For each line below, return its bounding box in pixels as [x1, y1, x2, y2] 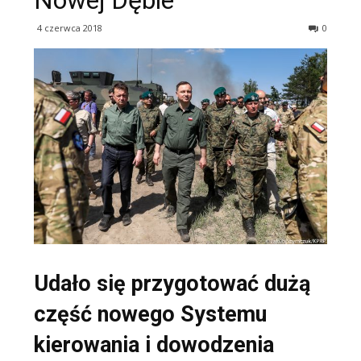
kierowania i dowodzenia [34, 331, 274, 358]
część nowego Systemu [34, 301, 267, 327]
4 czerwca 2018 [37, 22, 102, 34]
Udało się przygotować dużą [34, 270, 310, 297]
